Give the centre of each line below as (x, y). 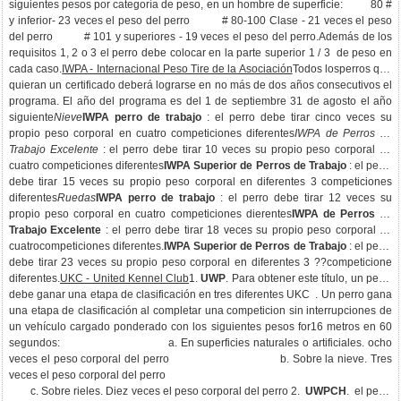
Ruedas (77, 198)
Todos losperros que (342, 69)
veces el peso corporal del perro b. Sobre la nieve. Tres (200, 359)
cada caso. (36, 69)
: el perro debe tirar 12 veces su (303, 198)
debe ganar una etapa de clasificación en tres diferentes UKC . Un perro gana (200, 294)
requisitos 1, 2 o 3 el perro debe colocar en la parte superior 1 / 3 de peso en (200, 53)
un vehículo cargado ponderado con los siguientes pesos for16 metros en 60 (200, 327)
